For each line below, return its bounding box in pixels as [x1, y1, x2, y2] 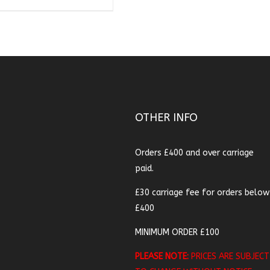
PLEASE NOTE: [134, 251, 189, 262]
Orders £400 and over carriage [134, 148, 254, 158]
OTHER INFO [134, 111, 198, 124]
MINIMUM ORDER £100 [134, 227, 219, 237]
